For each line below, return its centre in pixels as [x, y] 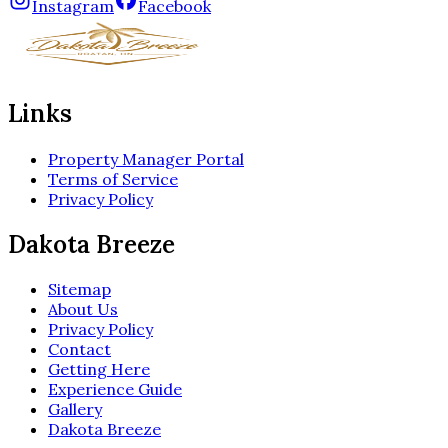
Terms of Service [113, 178]
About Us [83, 309]
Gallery [75, 409]
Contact [79, 349]
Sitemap [79, 289]
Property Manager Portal [146, 158]
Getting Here [99, 369]
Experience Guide [115, 389]
